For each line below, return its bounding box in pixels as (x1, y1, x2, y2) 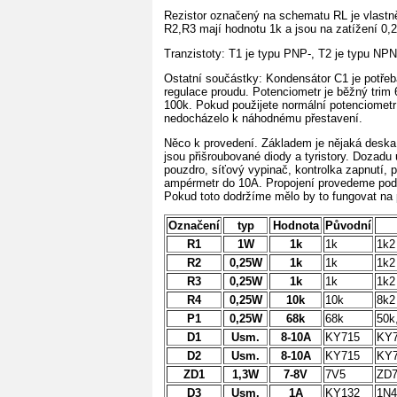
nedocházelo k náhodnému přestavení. (164, 111, 362, 125)
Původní (325, 218, 371, 232)
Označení (168, 218, 220, 232)
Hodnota (272, 218, 319, 232)
